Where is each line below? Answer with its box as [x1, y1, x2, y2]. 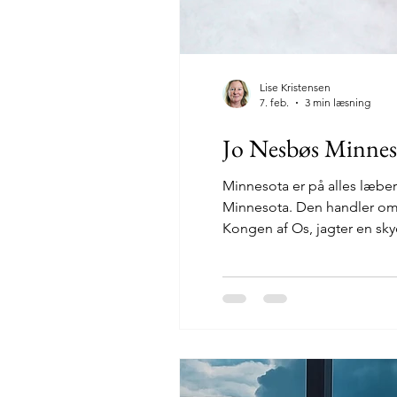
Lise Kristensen [260, 81, 331, 94]
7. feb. [260, 96, 289, 109]
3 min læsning [305, 96, 370, 109]
